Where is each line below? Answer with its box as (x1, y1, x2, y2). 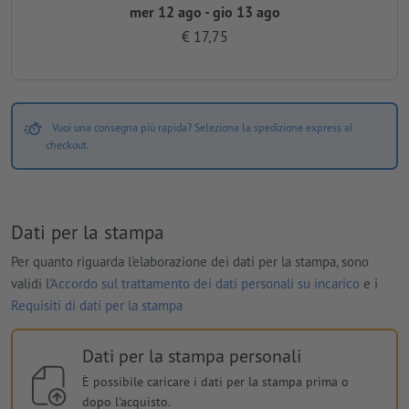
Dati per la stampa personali (81, 343, 301, 368)
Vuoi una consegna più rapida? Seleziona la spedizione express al (51, 121, 353, 135)
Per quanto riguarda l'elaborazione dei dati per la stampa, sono (11, 252, 369, 270)
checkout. (46, 138, 89, 152)
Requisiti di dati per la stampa (11, 296, 183, 314)
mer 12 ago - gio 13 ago (129, 3, 280, 22)
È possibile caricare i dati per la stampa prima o (81, 372, 349, 390)
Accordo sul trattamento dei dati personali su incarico (50, 274, 360, 292)
